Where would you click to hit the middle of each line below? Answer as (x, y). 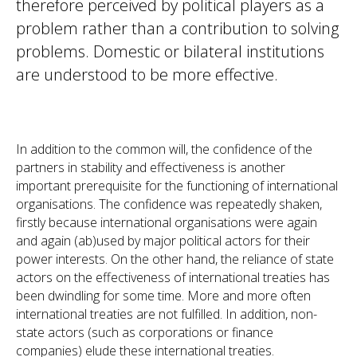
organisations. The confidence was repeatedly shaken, (169, 204)
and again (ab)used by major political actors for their (163, 240)
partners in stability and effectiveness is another (151, 167)
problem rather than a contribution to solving (177, 28)
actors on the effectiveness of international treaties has (173, 277)
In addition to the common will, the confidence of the (164, 149)
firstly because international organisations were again (167, 222)
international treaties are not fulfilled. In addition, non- (167, 314)
